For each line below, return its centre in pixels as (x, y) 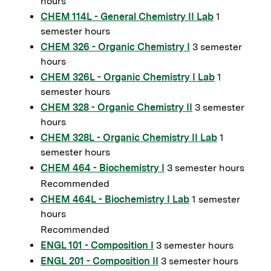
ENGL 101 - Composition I (97, 245)
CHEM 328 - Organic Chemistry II (116, 107)
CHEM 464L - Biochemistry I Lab (115, 199)
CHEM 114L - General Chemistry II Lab (127, 17)
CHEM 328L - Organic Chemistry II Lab (129, 138)
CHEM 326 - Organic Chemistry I (115, 47)
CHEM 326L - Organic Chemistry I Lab (128, 77)
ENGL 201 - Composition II (100, 261)
